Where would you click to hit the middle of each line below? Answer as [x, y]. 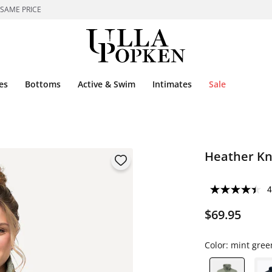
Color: [217, 245]
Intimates [172, 84]
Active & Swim [107, 84]
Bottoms [43, 84]
